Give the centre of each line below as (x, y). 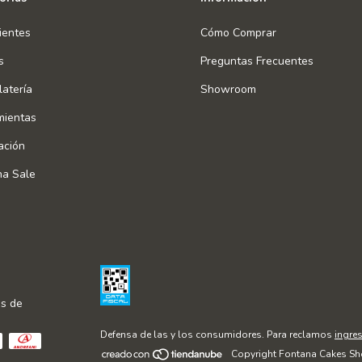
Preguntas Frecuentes (257, 61)
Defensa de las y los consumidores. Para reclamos (216, 335)
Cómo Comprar (238, 33)
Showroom (228, 90)
